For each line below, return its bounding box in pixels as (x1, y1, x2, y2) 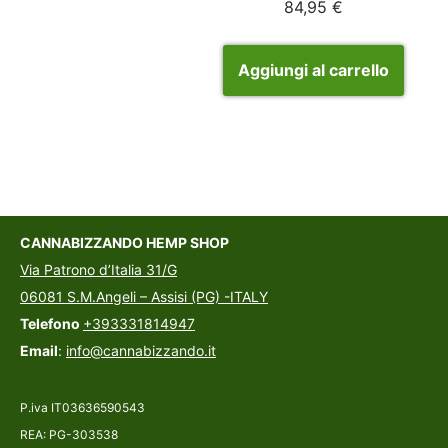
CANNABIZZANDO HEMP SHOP (20, 234, 229, 252)
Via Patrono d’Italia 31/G (20, 261, 177, 279)
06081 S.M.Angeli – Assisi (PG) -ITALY (20, 288, 268, 306)
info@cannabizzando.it (66, 342, 216, 360)
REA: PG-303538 (20, 427, 118, 443)
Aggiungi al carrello (238, 60, 390, 81)
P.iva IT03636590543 (20, 400, 145, 416)
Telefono (20, 315, 83, 333)
